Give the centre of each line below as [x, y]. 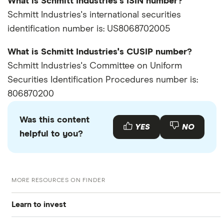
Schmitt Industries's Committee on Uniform [95, 66]
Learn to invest [39, 204]
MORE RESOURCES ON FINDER [58, 180]
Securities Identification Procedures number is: [103, 80]
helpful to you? [51, 134]
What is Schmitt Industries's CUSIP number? [100, 52]
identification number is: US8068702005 [89, 29]
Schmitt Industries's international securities [94, 15]
